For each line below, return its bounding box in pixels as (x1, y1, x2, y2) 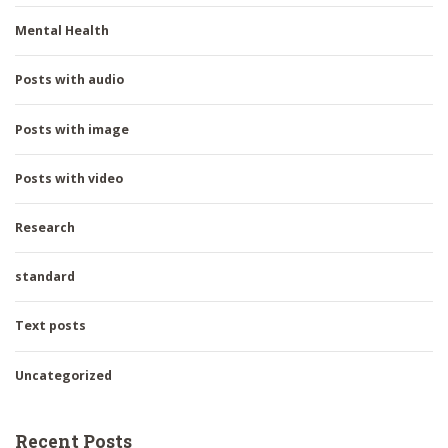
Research (15, 218, 75, 236)
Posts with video (15, 169, 123, 187)
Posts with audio (15, 71, 124, 89)
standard (15, 268, 75, 286)
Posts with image (15, 120, 129, 138)
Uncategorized (15, 366, 112, 384)
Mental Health (15, 22, 109, 40)
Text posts (15, 317, 86, 335)
